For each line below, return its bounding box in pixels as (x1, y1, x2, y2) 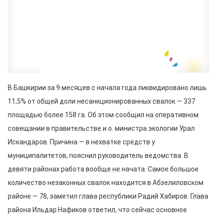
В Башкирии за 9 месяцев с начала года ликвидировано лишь (8, 84, 207, 92)
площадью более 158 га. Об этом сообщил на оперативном (8, 111, 199, 119)
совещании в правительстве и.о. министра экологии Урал (8, 124, 195, 132)
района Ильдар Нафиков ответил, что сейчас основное (8, 206, 187, 214)
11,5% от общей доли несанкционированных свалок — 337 (8, 97, 195, 105)
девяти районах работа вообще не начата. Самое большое (8, 165, 199, 173)
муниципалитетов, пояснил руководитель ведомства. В (8, 152, 188, 159)
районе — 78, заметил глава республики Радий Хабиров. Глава (8, 192, 208, 200)
